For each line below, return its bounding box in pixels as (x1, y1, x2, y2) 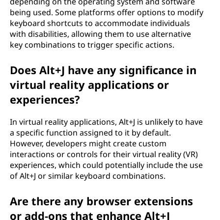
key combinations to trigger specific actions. (10, 39, 174, 50)
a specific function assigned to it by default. (10, 127, 171, 138)
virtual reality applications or (10, 77, 169, 92)
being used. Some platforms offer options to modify (10, 7, 203, 18)
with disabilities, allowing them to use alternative (10, 28, 191, 39)
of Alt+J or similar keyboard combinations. (10, 170, 165, 181)
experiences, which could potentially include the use (10, 160, 203, 170)
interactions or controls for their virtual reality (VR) (10, 149, 198, 160)
